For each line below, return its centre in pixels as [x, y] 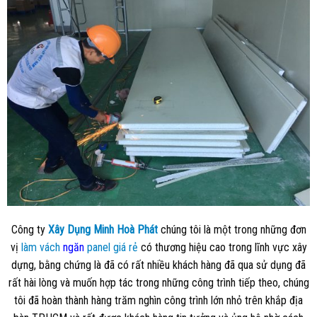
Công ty [29, 230]
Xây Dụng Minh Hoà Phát [103, 230]
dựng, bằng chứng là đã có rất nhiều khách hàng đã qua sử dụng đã [158, 265]
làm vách [42, 248]
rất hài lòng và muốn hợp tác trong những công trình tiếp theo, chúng [158, 283]
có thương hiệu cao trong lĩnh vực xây [222, 248]
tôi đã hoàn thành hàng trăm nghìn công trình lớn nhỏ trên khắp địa [158, 301]
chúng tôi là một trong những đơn [233, 230]
